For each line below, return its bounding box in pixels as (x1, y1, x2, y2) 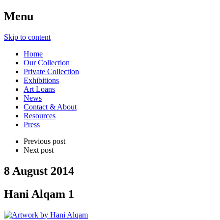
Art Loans (24, 84, 55, 93)
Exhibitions (24, 76, 59, 84)
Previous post (24, 137, 65, 145)
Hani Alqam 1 (4, 187, 74, 200)
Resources (24, 111, 55, 120)
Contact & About (24, 102, 77, 111)
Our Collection (24, 58, 70, 67)
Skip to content (4, 32, 51, 41)
